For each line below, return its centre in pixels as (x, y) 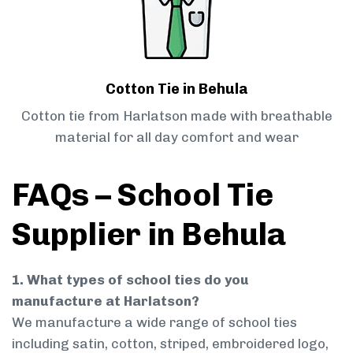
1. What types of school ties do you (130, 280)
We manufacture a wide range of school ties (154, 323)
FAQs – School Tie (143, 195)
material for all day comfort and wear (176, 137)
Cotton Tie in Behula (176, 89)
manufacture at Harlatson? (106, 301)
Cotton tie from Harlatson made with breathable (176, 116)
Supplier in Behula (149, 234)
